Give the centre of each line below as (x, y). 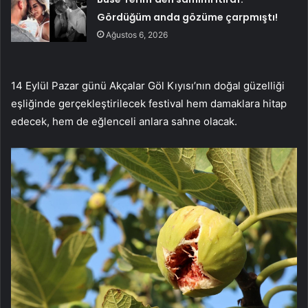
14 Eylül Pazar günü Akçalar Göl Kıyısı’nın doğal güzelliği (148, 86)
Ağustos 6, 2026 (137, 35)
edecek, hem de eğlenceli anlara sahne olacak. (124, 122)
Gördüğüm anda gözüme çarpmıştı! (188, 18)
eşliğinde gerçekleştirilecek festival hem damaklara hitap (149, 104)
